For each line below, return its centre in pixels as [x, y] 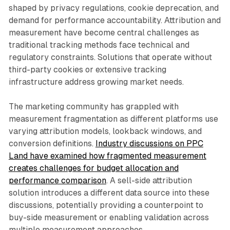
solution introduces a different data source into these [109, 193]
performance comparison [57, 181]
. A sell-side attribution [149, 181]
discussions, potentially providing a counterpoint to [106, 205]
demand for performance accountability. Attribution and [114, 21]
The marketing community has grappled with [93, 107]
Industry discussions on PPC [149, 144]
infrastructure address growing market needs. [96, 82]
